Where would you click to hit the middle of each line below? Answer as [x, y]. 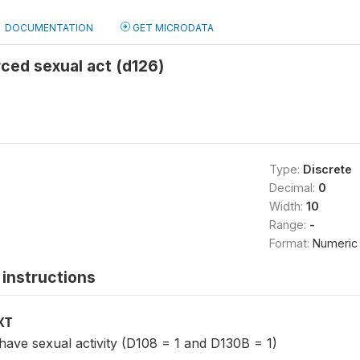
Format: [290, 243]
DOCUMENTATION [49, 28]
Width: [287, 206]
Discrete [327, 169]
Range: [289, 225]
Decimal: [293, 188]
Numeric [335, 243]
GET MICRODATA [172, 28]
